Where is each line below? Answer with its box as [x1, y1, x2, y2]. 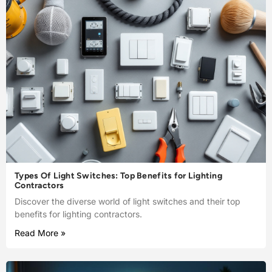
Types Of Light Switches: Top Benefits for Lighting [15, 171, 222, 182]
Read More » [15, 228, 66, 239]
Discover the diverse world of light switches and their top [15, 196, 240, 207]
